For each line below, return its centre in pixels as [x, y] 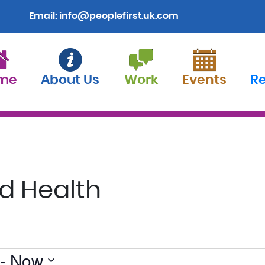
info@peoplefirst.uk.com [119, 16]
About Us [70, 80]
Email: [44, 16]
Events [204, 80]
